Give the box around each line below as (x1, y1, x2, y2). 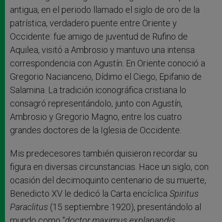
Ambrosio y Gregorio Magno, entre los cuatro (10, 111, 182, 122)
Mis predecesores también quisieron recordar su (10, 148, 197, 159)
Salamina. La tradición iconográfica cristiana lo (10, 84, 186, 95)
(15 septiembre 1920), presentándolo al (48, 201, 201, 212)
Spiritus (169, 188, 199, 199)
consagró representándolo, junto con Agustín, (10, 98, 182, 109)
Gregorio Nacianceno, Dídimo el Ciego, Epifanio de (10, 71, 202, 82)
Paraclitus (10, 201, 48, 212)
